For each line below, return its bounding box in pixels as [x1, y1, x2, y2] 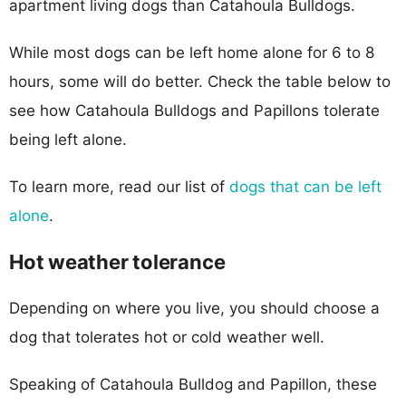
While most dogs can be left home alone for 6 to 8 [9, 43, 374, 62]
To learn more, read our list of [9, 177, 229, 196]
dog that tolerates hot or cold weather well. [9, 327, 324, 346]
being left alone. [9, 130, 127, 149]
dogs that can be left [229, 177, 382, 196]
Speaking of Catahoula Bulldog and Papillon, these [9, 374, 377, 393]
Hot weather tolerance [9, 249, 226, 274]
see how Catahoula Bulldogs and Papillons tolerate [9, 101, 380, 120]
